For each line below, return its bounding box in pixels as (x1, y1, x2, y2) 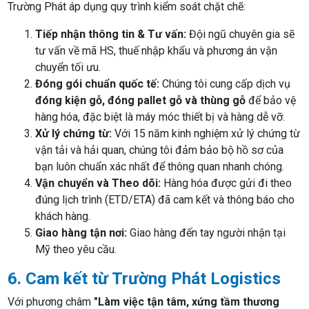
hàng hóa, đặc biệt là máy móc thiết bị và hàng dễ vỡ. (35, 110, 286, 123)
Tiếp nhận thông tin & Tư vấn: (35, 27, 187, 41)
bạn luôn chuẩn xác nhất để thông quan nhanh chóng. (35, 159, 285, 173)
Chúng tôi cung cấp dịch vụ (159, 77, 291, 90)
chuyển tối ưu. (35, 60, 101, 74)
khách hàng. (35, 209, 91, 223)
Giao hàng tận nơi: (35, 226, 128, 239)
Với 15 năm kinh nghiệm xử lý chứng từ (112, 126, 301, 140)
